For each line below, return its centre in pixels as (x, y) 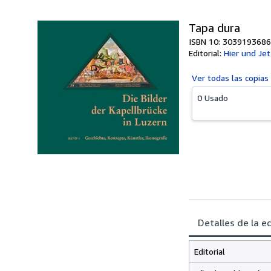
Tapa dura (214, 28)
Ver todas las (218, 78)
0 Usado (213, 98)
